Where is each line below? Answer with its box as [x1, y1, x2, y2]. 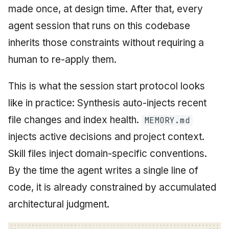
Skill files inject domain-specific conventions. [8, 147, 207, 159]
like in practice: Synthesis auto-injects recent [8, 97, 207, 109]
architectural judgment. [8, 198, 109, 210]
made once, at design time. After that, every [8, 3, 203, 15]
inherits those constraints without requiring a [8, 36, 204, 49]
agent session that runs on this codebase [8, 19, 190, 32]
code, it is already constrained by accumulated [8, 181, 216, 193]
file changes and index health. [8, 113, 142, 126]
